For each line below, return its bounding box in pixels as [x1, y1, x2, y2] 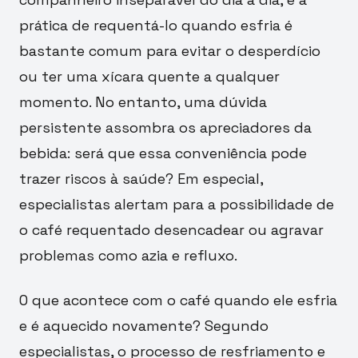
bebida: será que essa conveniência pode [19, 143, 307, 162]
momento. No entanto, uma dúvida [19, 92, 267, 111]
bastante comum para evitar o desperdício [19, 41, 320, 60]
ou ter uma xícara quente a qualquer [19, 66, 280, 86]
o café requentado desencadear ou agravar [19, 220, 324, 239]
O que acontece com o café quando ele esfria [19, 290, 337, 309]
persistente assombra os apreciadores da [19, 117, 312, 137]
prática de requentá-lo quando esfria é [19, 15, 292, 34]
